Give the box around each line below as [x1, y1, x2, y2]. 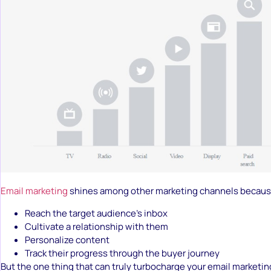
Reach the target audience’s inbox [25, 206, 168, 220]
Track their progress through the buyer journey [25, 246, 220, 260]
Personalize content [25, 233, 109, 246]
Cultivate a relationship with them [25, 220, 168, 233]
